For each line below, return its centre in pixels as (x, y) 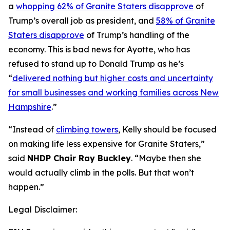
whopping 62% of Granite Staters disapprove (105, 6)
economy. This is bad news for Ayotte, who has (99, 49)
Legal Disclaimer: (43, 209)
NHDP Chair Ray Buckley (79, 158)
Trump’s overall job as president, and (82, 21)
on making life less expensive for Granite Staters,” (107, 144)
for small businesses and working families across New (113, 92)
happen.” (26, 187)
